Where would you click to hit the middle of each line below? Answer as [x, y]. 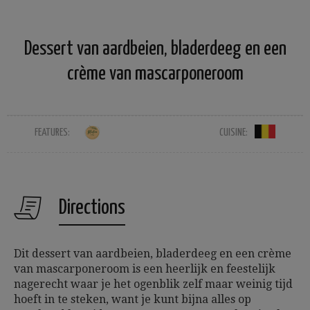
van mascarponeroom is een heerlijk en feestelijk [145, 269]
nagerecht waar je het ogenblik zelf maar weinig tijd [153, 284]
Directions [92, 208]
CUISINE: [234, 133]
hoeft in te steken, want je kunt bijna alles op [133, 299]
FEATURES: [52, 133]
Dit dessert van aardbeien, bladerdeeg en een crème [153, 254]
